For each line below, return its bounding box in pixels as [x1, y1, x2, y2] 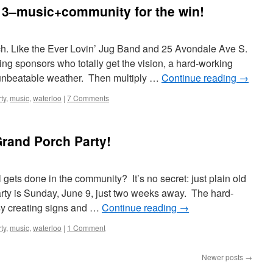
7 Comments [67, 93, 109, 103]
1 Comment [67, 222, 105, 233]
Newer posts [202, 252, 245, 262]
